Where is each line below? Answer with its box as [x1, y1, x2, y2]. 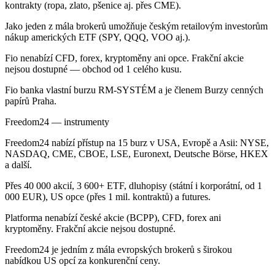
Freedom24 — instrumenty [5, 116, 109, 127]
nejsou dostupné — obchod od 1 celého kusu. [5, 63, 182, 74]
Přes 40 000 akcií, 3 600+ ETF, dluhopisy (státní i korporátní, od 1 [5, 180, 262, 191]
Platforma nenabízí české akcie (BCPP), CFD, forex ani [5, 212, 221, 223]
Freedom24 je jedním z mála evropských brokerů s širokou [5, 244, 232, 255]
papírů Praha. [5, 95, 56, 106]
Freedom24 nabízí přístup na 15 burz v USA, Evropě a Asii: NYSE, [5, 137, 269, 148]
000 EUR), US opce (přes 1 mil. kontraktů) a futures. [5, 191, 211, 202]
